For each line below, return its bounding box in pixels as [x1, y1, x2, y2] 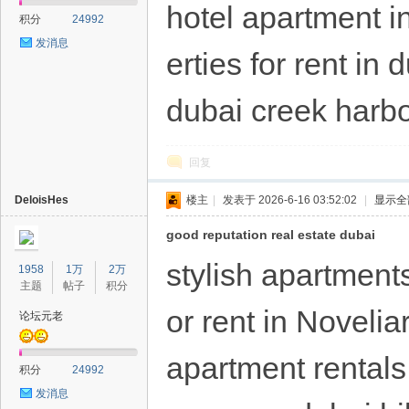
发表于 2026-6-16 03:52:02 [223, 194, 357, 206]
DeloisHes [15, 194, 68, 206]
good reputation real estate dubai [166, 227, 375, 242]
